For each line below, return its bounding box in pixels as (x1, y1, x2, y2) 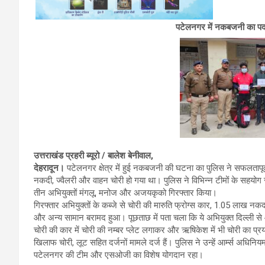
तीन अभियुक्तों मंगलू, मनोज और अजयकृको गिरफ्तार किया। (34, 188, 217, 199)
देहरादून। (34, 163, 64, 174)
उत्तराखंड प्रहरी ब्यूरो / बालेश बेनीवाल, (34, 150, 153, 161)
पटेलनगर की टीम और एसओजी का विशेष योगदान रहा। (34, 250, 203, 261)
